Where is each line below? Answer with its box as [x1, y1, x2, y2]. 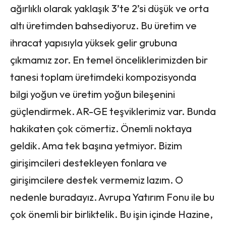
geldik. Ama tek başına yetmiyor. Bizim [10, 139, 182, 152]
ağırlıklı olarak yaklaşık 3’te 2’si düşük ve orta [10, 2, 209, 15]
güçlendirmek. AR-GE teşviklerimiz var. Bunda [10, 104, 216, 118]
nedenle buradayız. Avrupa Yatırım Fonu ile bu [10, 190, 214, 203]
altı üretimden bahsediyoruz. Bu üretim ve [10, 19, 197, 32]
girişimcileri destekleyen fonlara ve [10, 156, 167, 169]
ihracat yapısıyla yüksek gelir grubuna [10, 36, 177, 49]
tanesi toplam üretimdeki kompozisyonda [10, 70, 196, 83]
